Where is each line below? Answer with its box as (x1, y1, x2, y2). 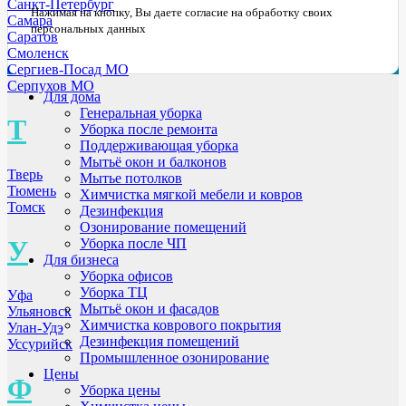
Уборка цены (80, 382, 160, 399)
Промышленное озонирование (80, 350, 269, 366)
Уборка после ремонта (80, 121, 217, 138)
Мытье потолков (80, 170, 182, 187)
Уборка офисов (80, 268, 173, 285)
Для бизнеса (43, 252, 119, 268)
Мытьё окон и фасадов (80, 301, 219, 317)
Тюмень (7, 182, 56, 198)
